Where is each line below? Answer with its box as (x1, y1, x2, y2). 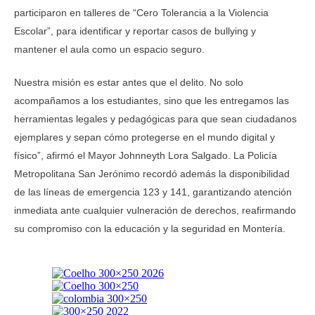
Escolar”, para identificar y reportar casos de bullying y (14, 25, 256, 37)
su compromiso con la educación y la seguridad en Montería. (14, 223, 285, 235)
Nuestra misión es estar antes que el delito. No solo (14, 77, 243, 89)
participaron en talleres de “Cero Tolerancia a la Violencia (14, 7, 269, 19)
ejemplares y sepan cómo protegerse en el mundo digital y (14, 131, 275, 143)
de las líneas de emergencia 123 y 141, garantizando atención (14, 186, 292, 198)
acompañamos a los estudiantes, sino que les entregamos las (14, 95, 289, 107)
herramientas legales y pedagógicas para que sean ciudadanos (14, 113, 297, 125)
